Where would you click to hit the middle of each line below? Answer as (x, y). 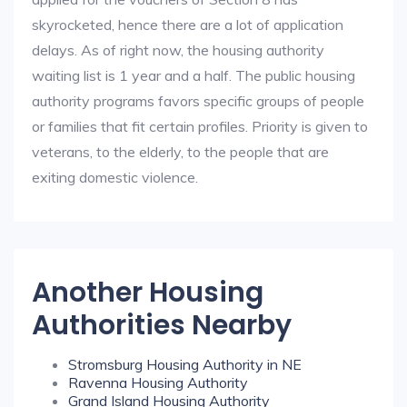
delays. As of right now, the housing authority (178, 50)
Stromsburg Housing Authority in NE (185, 364)
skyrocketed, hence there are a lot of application (188, 25)
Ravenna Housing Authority (158, 382)
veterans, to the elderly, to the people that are (180, 152)
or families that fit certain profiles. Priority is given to (200, 126)
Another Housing (148, 293)
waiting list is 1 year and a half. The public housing (194, 75)
